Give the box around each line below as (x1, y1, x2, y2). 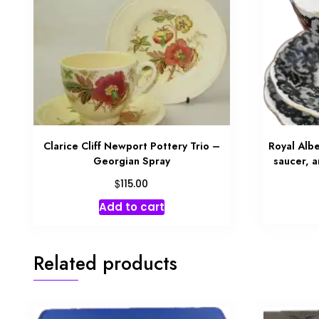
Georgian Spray (93, 153, 170, 168)
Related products (33, 249, 177, 278)
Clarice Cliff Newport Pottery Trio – (43, 138, 220, 153)
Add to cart (98, 199, 164, 215)
